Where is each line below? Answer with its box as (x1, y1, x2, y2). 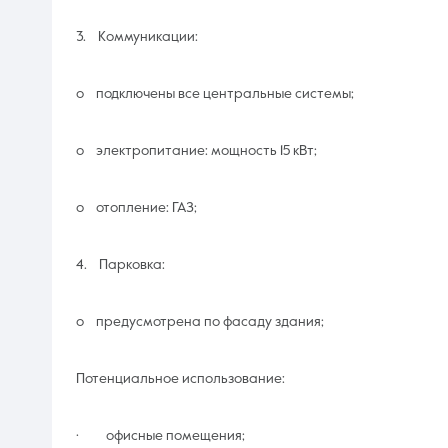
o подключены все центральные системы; (76, 86, 354, 101)
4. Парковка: (76, 257, 165, 272)
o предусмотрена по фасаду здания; (76, 314, 324, 329)
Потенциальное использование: (76, 371, 285, 386)
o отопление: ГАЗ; (76, 200, 197, 215)
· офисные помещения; (76, 428, 245, 443)
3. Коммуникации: (76, 29, 198, 44)
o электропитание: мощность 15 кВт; (76, 143, 317, 158)
